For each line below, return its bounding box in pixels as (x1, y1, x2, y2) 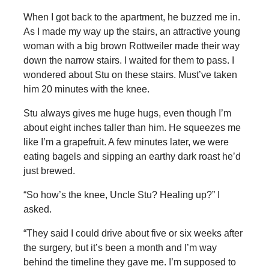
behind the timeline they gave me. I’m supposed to (23, 257, 236, 268)
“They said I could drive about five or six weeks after (23, 228, 243, 239)
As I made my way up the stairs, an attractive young (23, 26, 240, 37)
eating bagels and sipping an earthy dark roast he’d (23, 151, 241, 162)
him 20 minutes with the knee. (23, 84, 150, 95)
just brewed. (23, 166, 75, 177)
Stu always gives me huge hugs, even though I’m (23, 108, 231, 119)
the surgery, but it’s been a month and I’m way (23, 243, 217, 253)
